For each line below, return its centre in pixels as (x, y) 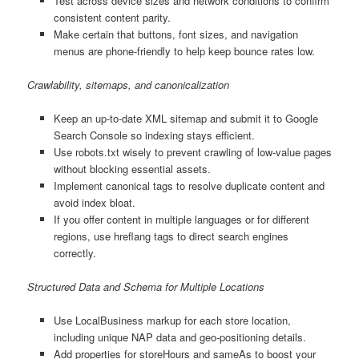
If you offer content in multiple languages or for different (181, 219)
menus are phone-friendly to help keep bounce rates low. (184, 50)
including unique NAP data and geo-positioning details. (179, 337)
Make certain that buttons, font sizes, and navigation (175, 34)
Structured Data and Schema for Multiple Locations (146, 286)
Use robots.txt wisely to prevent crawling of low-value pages (192, 151)
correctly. (75, 252)
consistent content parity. (112, 17)
